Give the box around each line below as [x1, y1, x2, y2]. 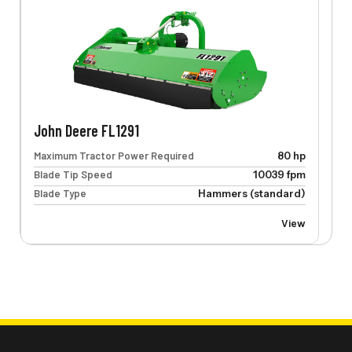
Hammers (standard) [197, 187, 306, 200]
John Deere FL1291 [33, 121, 139, 141]
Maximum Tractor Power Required [33, 149, 194, 163]
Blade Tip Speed [33, 168, 112, 181]
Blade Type [33, 187, 86, 200]
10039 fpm [252, 168, 306, 181]
